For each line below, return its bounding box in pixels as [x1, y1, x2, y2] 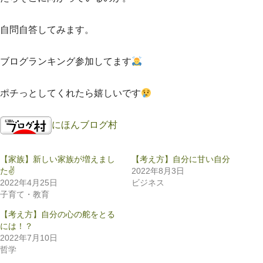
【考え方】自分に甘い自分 [131, 154, 230, 164]
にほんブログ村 [52, 120, 117, 130]
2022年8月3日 [131, 166, 184, 176]
